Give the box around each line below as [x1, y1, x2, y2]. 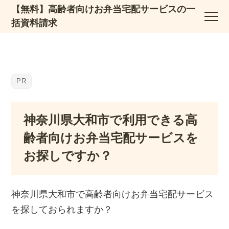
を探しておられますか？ [11, 204, 113, 215]
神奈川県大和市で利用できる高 [24, 113, 198, 127]
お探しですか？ [24, 149, 112, 163]
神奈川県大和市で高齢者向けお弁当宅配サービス [11, 189, 214, 200]
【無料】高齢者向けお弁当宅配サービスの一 [11, 4, 196, 14]
